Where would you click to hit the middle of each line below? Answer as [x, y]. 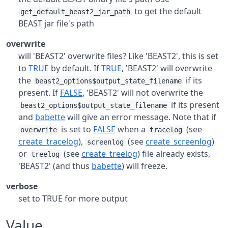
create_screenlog [179, 141]
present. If [39, 93]
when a [132, 129]
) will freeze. [145, 166]
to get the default [167, 11]
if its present [194, 105]
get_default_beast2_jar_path [75, 12]
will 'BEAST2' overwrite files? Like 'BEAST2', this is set [118, 56]
